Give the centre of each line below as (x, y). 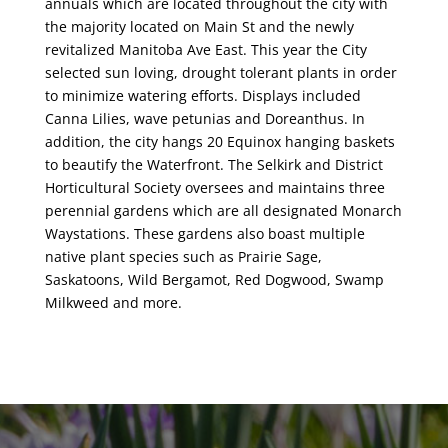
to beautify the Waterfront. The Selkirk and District (213, 164)
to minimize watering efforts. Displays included (202, 95)
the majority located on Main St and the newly (199, 26)
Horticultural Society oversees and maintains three (214, 187)
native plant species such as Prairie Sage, (183, 256)
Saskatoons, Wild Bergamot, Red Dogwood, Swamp (214, 279)
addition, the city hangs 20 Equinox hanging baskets (219, 141)
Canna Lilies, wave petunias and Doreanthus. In (204, 118)
